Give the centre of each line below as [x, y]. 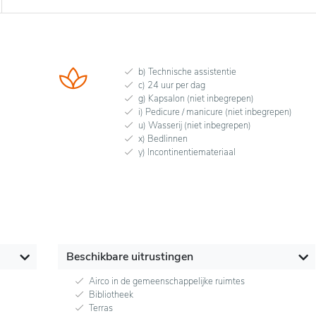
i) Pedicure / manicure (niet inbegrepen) [215, 113]
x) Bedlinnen [163, 139]
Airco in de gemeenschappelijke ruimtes [166, 282]
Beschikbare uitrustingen [129, 257]
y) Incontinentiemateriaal [187, 153]
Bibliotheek [111, 295]
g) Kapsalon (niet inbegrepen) [196, 99]
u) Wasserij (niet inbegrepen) [194, 126]
